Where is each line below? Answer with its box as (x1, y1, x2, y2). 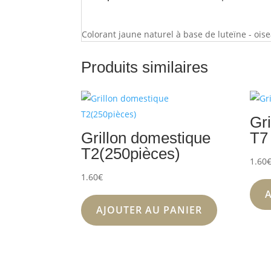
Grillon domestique (81, 129, 211, 148)
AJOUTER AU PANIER (96, 203, 203, 217)
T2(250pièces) (81, 145, 181, 163)
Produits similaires (81, 58, 209, 77)
